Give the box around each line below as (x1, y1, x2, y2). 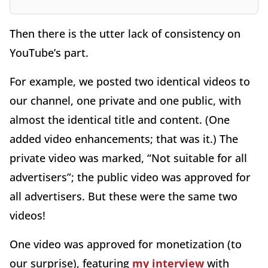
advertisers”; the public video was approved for (10, 170, 251, 185)
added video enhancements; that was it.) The (10, 132, 238, 147)
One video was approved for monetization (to (10, 237, 242, 252)
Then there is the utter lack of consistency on (10, 26, 240, 41)
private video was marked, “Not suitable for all (10, 151, 247, 166)
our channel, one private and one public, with (10, 93, 241, 108)
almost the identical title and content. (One (10, 112, 230, 127)
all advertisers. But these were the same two (10, 189, 237, 204)
